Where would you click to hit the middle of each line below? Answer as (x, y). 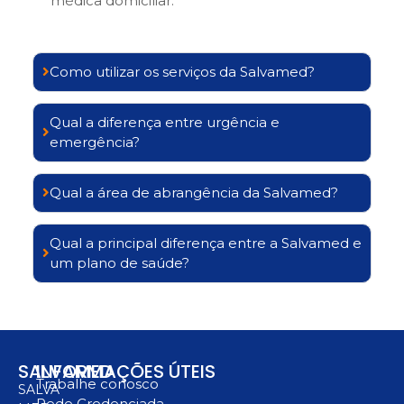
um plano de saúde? (119, 262)
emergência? (95, 142)
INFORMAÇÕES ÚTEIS (126, 371)
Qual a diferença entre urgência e (165, 122)
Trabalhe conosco (97, 383)
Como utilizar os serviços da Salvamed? (182, 71)
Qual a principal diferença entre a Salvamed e (206, 243)
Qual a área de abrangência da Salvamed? (194, 192)
